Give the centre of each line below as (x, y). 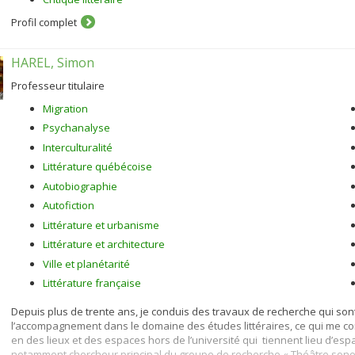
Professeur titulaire (58, 85)
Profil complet (44, 22)
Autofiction (69, 205)
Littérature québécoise (97, 166)
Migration (65, 108)
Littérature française (92, 283)
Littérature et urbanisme (101, 225)
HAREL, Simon (53, 62)
